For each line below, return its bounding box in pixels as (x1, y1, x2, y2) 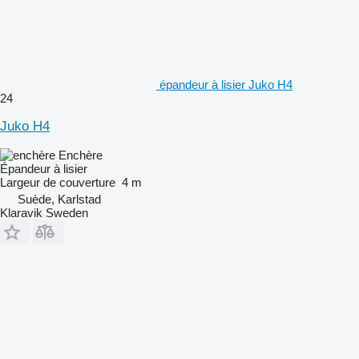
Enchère (58, 147, 103, 162)
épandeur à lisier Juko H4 (159, 77, 292, 91)
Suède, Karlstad (18, 192, 101, 206)
